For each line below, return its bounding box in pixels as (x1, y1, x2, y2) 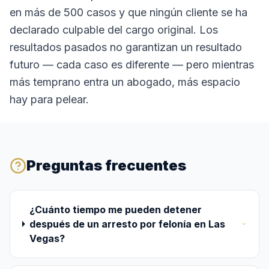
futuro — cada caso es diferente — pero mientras (10, 58, 254, 71)
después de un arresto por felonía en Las (29, 218, 225, 230)
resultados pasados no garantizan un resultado (10, 41, 242, 53)
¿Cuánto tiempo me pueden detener (29, 204, 202, 216)
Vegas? (29, 232, 65, 244)
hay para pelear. (10, 93, 89, 106)
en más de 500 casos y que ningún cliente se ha (10, 6, 247, 19)
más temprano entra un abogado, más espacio (10, 76, 240, 88)
